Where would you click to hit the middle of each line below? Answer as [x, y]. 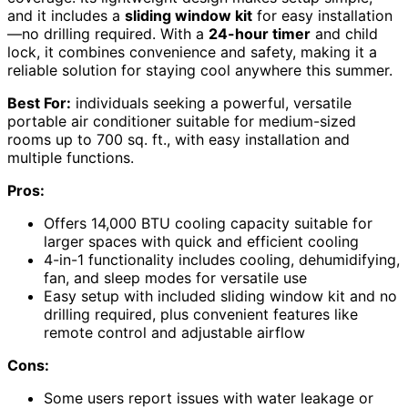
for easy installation [322, 16]
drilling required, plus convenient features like [201, 315]
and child [344, 34]
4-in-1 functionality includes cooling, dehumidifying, [222, 260]
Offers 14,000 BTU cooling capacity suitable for [208, 224]
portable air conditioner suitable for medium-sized [182, 122]
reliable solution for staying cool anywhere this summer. [200, 71]
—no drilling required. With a [108, 34]
